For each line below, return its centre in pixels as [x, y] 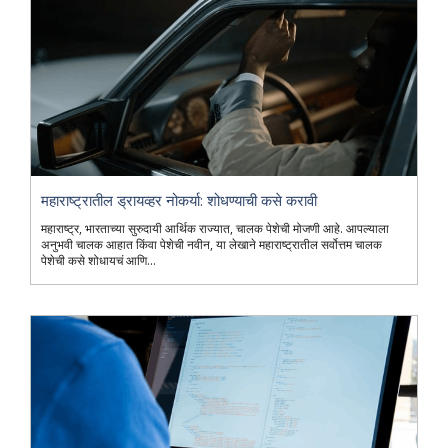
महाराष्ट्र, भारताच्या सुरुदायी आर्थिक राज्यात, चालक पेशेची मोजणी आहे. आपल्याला [215, 228]
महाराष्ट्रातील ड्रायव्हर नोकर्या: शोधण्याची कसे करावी [179, 199]
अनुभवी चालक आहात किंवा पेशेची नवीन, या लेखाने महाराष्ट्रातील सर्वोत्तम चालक [211, 244]
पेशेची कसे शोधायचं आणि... [98, 260]
